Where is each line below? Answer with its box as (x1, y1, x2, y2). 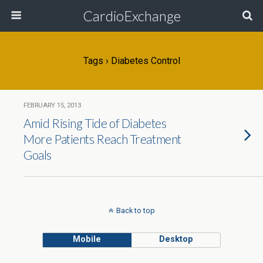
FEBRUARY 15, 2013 (23, 102, 81, 109)
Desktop (159, 234, 193, 244)
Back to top (116, 206, 155, 215)
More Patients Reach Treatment (23, 131, 181, 146)
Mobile (73, 234, 102, 244)
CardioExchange (82, 7, 181, 24)
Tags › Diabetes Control (83, 55, 180, 66)
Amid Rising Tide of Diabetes (23, 116, 167, 130)
